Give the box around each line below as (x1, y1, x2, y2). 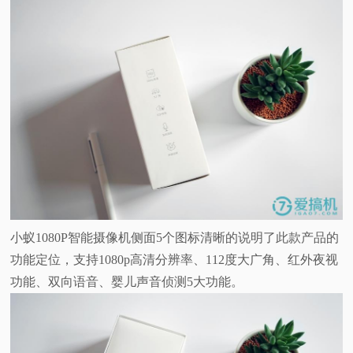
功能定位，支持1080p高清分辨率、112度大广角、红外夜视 (10, 252, 339, 266)
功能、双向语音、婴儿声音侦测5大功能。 (10, 274, 244, 288)
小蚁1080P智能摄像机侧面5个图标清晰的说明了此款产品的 (10, 230, 340, 244)
